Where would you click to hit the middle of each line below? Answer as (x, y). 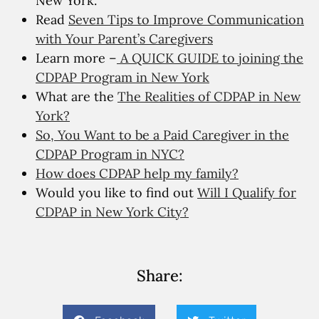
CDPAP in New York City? (112, 212)
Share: (159, 276)
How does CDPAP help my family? (137, 174)
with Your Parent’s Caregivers (124, 39)
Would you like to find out (116, 193)
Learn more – (76, 58)
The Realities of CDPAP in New (209, 97)
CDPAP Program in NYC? (110, 155)
